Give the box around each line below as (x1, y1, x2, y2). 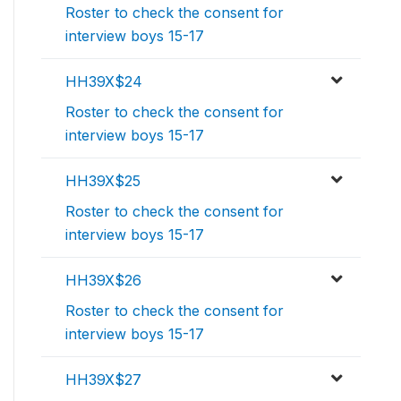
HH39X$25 (65, 172, 141, 191)
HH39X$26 (65, 271, 141, 290)
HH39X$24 (65, 73, 142, 91)
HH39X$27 (65, 371, 141, 389)
